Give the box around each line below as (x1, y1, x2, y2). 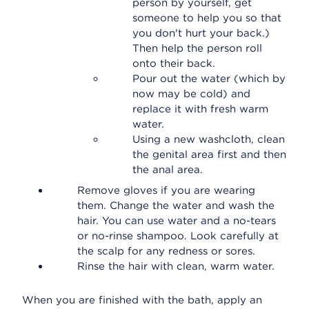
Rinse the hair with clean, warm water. (77, 260, 275, 272)
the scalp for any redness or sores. (77, 245, 255, 257)
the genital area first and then (132, 148, 286, 161)
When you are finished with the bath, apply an (22, 294, 262, 306)
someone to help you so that (132, 12, 281, 24)
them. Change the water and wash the (77, 199, 275, 212)
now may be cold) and (132, 88, 250, 100)
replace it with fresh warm (132, 103, 268, 115)
